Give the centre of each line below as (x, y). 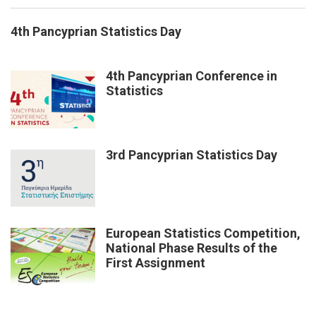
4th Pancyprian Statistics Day (96, 31)
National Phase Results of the (192, 248)
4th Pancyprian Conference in (192, 75)
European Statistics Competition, (203, 233)
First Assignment (156, 263)
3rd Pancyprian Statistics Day (192, 154)
